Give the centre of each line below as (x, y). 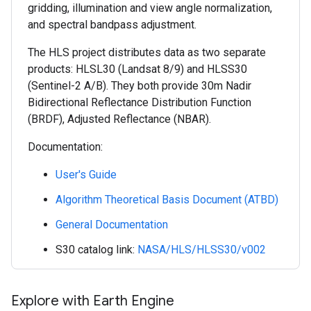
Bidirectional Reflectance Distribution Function (140, 102)
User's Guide (86, 175)
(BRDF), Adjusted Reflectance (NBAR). (119, 119)
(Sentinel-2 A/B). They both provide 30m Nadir (140, 86)
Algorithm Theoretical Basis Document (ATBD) (167, 200)
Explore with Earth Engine (93, 301)
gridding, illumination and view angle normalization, (150, 8)
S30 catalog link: (96, 250)
